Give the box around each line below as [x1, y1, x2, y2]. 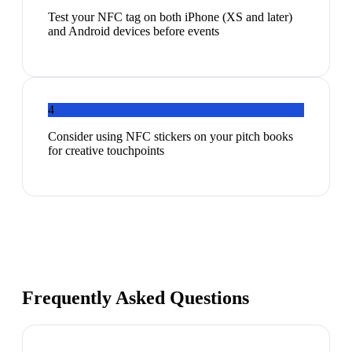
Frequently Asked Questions [22, 288, 249, 309]
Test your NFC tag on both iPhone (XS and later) [48, 10, 292, 24]
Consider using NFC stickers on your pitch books [48, 130, 293, 144]
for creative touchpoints [48, 144, 164, 158]
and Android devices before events [48, 24, 219, 38]
